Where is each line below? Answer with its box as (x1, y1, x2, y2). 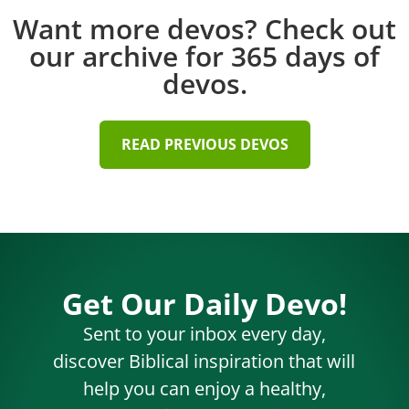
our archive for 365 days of (29, 37, 380, 75)
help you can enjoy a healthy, (82, 375, 326, 401)
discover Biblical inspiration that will (53, 348, 356, 373)
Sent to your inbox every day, (82, 320, 326, 346)
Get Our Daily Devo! (62, 283, 347, 323)
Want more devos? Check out (13, 9, 396, 47)
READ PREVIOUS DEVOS (121, 133, 288, 154)
